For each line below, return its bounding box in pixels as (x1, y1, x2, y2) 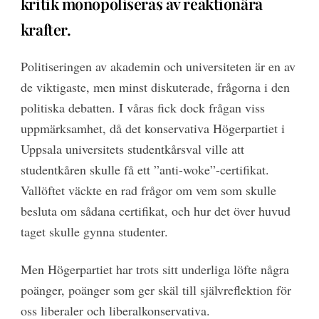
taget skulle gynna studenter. (20, 223, 172, 241)
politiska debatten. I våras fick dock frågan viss (20, 99, 265, 117)
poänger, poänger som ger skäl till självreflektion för (20, 281, 291, 298)
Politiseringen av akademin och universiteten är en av (20, 58, 296, 75)
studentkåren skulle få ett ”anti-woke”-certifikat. (20, 161, 269, 179)
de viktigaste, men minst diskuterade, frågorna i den (20, 78, 290, 96)
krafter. (20, 19, 71, 40)
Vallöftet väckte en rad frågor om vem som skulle (20, 182, 276, 199)
